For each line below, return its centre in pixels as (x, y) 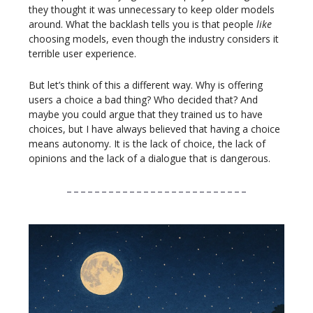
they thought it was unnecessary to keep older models (152, 10)
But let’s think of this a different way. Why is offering (146, 85)
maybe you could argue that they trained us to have (146, 115)
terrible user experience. (82, 54)
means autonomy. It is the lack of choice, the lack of (147, 144)
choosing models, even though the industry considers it (154, 39)
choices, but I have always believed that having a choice (154, 129)
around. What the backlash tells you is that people (143, 24)
